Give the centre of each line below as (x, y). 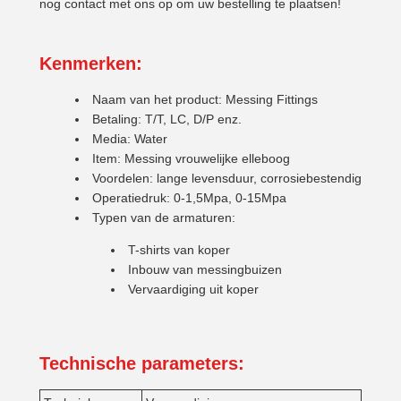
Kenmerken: (91, 64)
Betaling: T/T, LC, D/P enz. (167, 119)
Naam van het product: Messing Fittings (205, 99)
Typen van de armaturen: (164, 218)
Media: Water (130, 139)
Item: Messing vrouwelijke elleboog (191, 158)
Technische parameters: (142, 363)
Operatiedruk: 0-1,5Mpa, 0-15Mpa (189, 198)
